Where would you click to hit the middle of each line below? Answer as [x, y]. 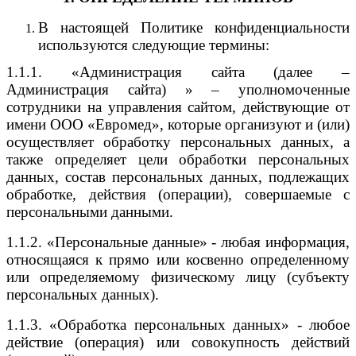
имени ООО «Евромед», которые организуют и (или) [178, 124]
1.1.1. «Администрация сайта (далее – [178, 72]
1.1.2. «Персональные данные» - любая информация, [178, 242]
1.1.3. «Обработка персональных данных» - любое [178, 324]
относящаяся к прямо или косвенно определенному [178, 259]
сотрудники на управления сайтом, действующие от [178, 106]
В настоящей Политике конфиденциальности [194, 27]
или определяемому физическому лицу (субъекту [178, 277]
